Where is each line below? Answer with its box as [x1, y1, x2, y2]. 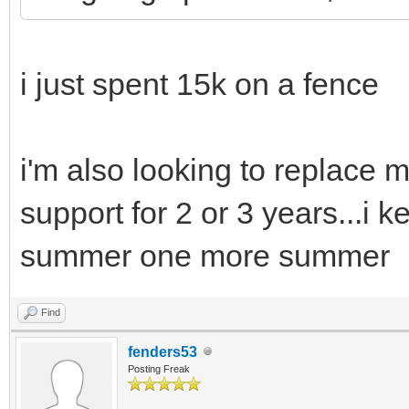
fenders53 [128, 343, 197, 360]
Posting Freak [128, 362, 190, 374]
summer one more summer [20, 237, 390, 273]
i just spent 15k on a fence [20, 66, 379, 101]
